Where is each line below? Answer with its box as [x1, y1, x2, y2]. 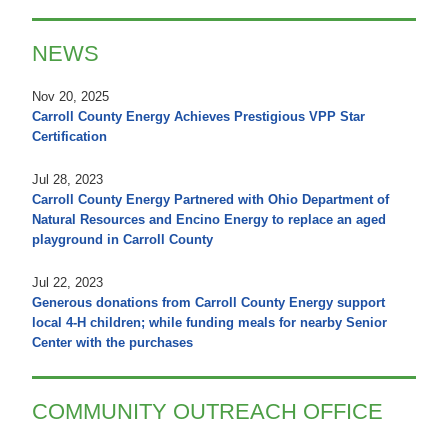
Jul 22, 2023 [32, 274, 103, 290]
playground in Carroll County [32, 231, 213, 247]
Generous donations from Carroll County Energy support [32, 294, 385, 310]
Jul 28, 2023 [32, 171, 103, 187]
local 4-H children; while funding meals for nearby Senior [32, 314, 387, 330]
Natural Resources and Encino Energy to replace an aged [32, 211, 386, 227]
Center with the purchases [32, 334, 193, 350]
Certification [32, 128, 107, 144]
